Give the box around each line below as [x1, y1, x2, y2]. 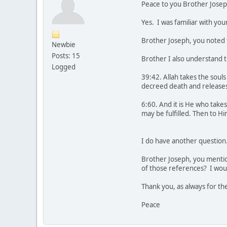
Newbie [52, 40, 75, 50]
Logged [52, 62, 75, 72]
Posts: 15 [52, 51, 80, 61]
